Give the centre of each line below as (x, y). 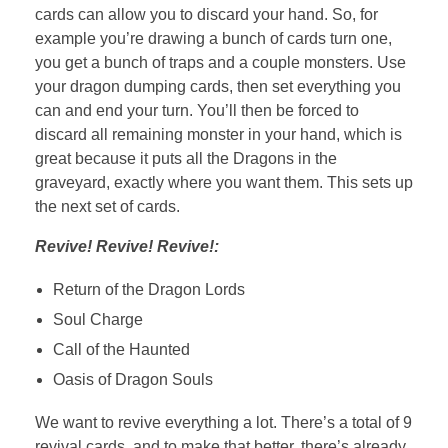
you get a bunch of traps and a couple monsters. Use (220, 62)
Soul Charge (97, 319)
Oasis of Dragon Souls (132, 379)
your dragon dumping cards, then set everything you (218, 86)
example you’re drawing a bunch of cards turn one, (213, 38)
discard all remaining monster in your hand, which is (218, 134)
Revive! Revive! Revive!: (127, 246)
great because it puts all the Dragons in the (186, 158)
